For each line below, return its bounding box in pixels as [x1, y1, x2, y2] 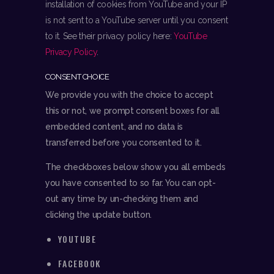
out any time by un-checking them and [45, 193, 198, 204]
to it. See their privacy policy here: [45, 31, 174, 41]
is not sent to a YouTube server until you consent [45, 15, 228, 25]
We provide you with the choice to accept [45, 89, 213, 100]
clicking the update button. [45, 209, 152, 220]
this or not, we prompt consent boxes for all [45, 105, 220, 116]
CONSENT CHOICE [45, 72, 109, 81]
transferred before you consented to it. [45, 137, 202, 147]
